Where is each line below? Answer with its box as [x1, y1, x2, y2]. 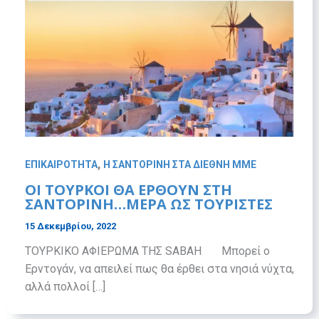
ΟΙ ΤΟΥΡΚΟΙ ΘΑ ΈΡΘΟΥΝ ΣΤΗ [24, 180, 232, 200]
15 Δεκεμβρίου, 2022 [24, 221, 116, 232]
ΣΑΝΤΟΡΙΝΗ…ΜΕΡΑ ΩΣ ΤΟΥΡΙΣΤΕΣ [24, 194, 273, 214]
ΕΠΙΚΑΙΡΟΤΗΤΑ [24, 158, 98, 170]
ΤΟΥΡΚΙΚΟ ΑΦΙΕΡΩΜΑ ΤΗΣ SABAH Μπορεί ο [24, 244, 270, 258]
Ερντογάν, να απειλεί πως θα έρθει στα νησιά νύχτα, [24, 262, 294, 276]
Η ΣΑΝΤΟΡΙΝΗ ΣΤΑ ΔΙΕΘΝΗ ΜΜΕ [103, 158, 256, 170]
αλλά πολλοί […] [24, 280, 105, 294]
